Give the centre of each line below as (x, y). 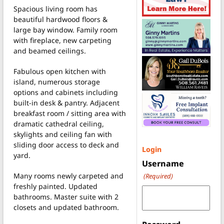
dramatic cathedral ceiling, (59, 123)
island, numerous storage (57, 81)
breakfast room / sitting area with (70, 113)
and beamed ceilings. (50, 50)
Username (163, 164)
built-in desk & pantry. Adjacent (66, 102)
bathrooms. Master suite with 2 (66, 196)
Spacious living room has (55, 8)
